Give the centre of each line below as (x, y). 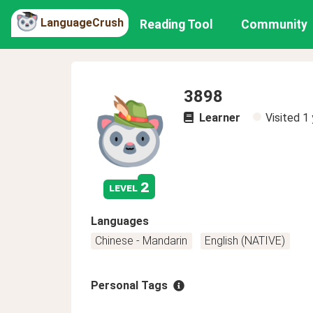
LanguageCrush (82, 22)
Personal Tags (129, 285)
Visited (284, 118)
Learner (218, 118)
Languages (120, 221)
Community (275, 24)
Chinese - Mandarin (141, 241)
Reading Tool (177, 24)
